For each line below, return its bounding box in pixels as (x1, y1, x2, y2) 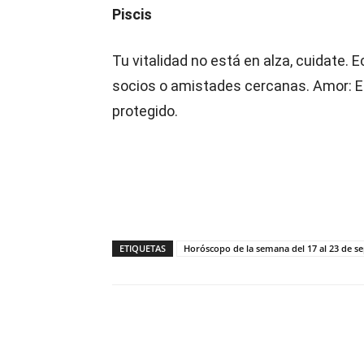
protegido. (112, 102, 178, 119)
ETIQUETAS (119, 242, 166, 254)
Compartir (150, 341, 197, 353)
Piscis (112, 6, 152, 23)
